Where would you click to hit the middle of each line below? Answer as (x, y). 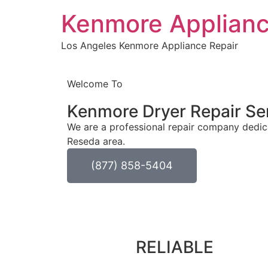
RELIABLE (174, 247)
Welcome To (95, 84)
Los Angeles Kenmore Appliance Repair (150, 45)
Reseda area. (96, 141)
